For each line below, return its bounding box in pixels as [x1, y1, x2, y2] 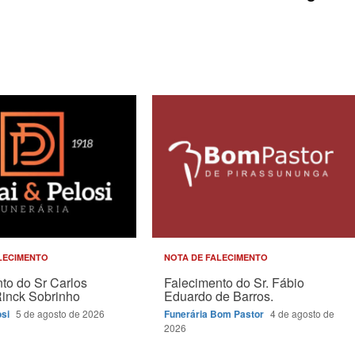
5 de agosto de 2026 [16, 307, 105, 320]
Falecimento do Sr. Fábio [163, 273, 304, 292]
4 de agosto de [269, 307, 334, 320]
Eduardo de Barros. [163, 287, 273, 305]
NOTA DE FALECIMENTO [163, 251, 268, 263]
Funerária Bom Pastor [163, 307, 266, 321]
